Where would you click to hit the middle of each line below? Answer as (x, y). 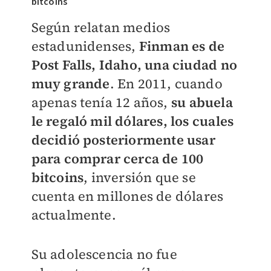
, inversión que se (140, 177)
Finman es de (182, 46)
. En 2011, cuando (166, 83)
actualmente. (73, 215)
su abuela (202, 102)
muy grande (70, 83)
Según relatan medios (101, 27)
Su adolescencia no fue (104, 254)
